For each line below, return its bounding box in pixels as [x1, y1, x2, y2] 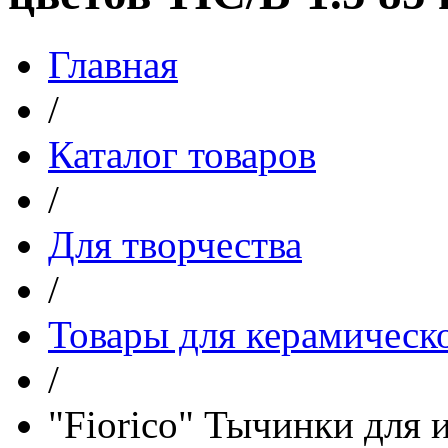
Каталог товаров [48, 132, 316, 176]
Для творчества [48, 222, 302, 266]
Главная [48, 42, 178, 86]
